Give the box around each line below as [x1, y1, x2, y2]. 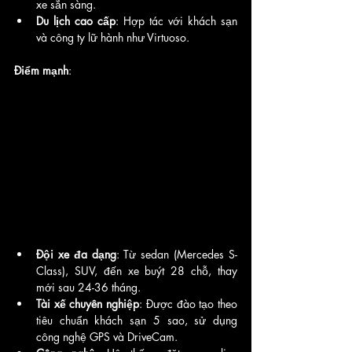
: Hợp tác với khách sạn [115, 13, 237, 28]
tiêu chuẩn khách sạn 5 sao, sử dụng [36, 312, 237, 328]
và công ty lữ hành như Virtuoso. [36, 29, 189, 45]
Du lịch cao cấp [36, 13, 115, 28]
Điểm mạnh [14, 62, 68, 78]
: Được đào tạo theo [139, 295, 238, 311]
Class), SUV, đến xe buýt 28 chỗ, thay [36, 262, 237, 278]
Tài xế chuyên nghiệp [36, 295, 140, 311]
